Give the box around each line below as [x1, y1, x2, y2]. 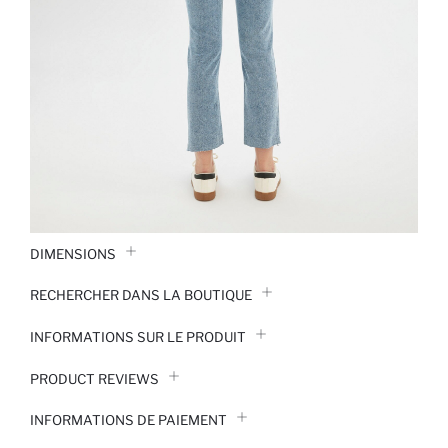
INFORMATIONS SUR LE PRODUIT [30, 329, 246, 346]
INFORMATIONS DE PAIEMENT [30, 412, 227, 429]
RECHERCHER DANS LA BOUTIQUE [30, 287, 252, 304]
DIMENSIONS [30, 245, 116, 262]
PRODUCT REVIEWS [30, 370, 159, 387]
